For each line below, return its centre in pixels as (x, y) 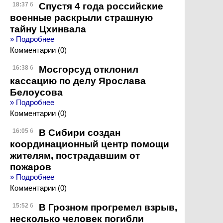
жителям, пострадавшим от (75, 155)
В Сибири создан (80, 132)
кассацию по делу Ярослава (78, 81)
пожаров (31, 167)
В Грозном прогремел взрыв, (108, 207)
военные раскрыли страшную (81, 17)
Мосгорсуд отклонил (89, 69)
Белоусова (36, 92)
